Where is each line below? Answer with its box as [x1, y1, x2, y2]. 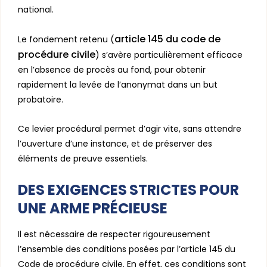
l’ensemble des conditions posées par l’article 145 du [18, 243, 235, 255]
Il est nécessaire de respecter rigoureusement [18, 228, 210, 240]
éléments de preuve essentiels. [18, 152, 148, 164]
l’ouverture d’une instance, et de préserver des [18, 137, 212, 150]
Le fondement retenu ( [18, 33, 114, 45]
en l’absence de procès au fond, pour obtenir [18, 63, 206, 76]
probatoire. [18, 93, 63, 105]
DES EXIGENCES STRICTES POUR [18, 179, 239, 200]
